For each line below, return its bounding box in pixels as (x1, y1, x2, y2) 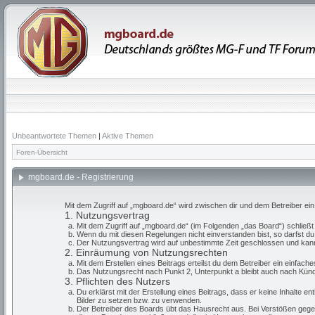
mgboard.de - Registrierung (28, 172, 136, 182)
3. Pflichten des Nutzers (65, 276, 170, 287)
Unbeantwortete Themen (12, 131, 96, 140)
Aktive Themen (102, 131, 153, 140)
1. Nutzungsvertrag (65, 210, 150, 221)
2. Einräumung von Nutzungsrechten (65, 247, 228, 258)
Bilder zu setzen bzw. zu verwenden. (76, 296, 202, 304)
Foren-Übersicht (16, 148, 67, 156)
